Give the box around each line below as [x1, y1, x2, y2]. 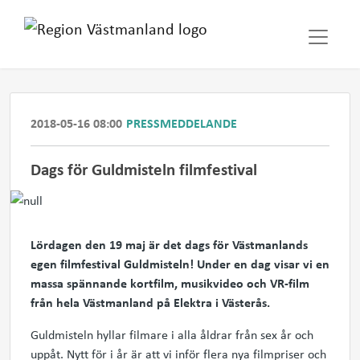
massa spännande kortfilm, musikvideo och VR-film [31, 274, 309, 292]
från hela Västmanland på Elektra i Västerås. [31, 293, 270, 311]
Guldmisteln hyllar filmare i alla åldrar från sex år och [31, 325, 313, 343]
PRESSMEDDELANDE [126, 114, 237, 132]
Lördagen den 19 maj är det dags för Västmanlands [31, 235, 308, 253]
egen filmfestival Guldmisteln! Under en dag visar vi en [31, 255, 329, 272]
